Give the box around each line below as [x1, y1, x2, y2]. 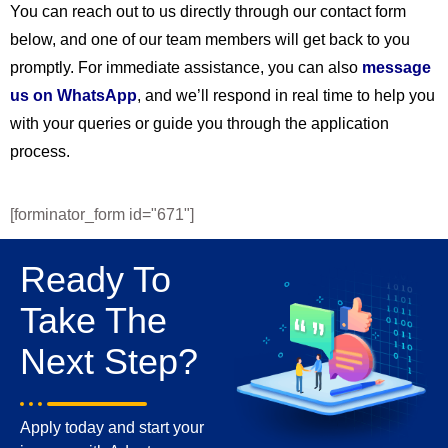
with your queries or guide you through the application [10, 115, 389, 132]
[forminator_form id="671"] [10, 206, 194, 223]
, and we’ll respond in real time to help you [137, 87, 435, 104]
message [362, 59, 431, 76]
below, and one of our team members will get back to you [10, 31, 410, 48]
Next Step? [20, 341, 198, 382]
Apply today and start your [20, 419, 204, 436]
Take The [20, 300, 167, 341]
